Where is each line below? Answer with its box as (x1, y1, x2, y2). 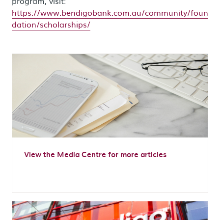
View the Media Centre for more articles (24, 149, 166, 160)
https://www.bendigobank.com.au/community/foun (12, 6, 208, 18)
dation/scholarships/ (12, 18, 90, 30)
